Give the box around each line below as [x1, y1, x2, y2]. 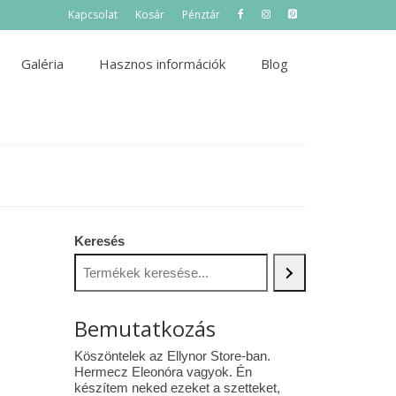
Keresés [73, 233, 125, 248]
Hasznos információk [98, 55, 225, 72]
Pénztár [182, 7, 220, 22]
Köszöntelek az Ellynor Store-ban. [73, 348, 270, 363]
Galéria [20, 55, 64, 72]
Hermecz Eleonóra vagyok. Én [73, 364, 252, 379]
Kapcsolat [68, 7, 118, 22]
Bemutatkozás [73, 314, 216, 343]
